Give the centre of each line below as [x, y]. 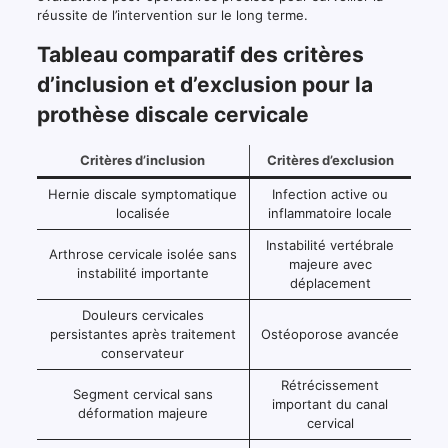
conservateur [143, 353]
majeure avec [330, 264]
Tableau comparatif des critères [200, 55]
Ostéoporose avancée [330, 334]
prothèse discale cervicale [172, 115]
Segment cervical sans [142, 394]
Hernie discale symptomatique [143, 194]
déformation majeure [142, 413]
